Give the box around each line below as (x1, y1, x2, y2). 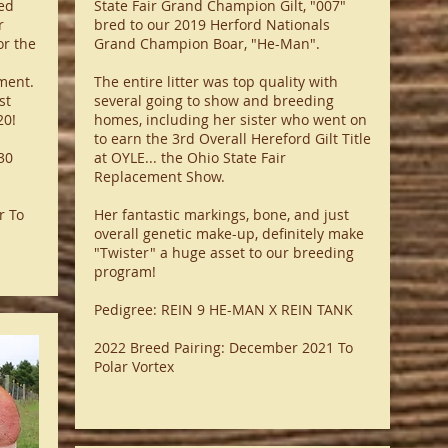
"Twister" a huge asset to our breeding (93, 243, 354, 262)
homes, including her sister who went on (93, 110, 367, 129)
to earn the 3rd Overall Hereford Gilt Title (93, 129, 371, 148)
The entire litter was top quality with (93, 72, 338, 91)
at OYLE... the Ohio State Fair (93, 148, 286, 167)
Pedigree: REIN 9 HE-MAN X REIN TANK (93, 300, 353, 319)
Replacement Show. (93, 167, 225, 186)
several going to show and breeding (93, 91, 334, 110)
